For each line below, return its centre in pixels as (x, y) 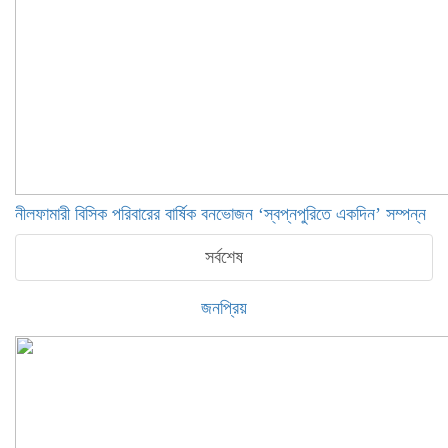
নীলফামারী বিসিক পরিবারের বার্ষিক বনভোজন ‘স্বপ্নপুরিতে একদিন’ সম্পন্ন (220, 214)
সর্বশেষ (224, 257)
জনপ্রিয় (224, 308)
